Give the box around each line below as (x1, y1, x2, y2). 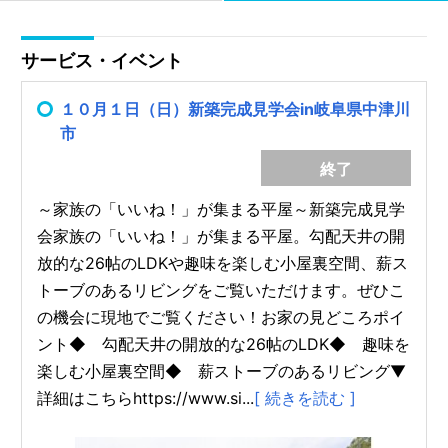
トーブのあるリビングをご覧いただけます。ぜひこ (37, 279, 406, 300)
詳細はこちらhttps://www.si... (37, 387, 255, 408)
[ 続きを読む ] (254, 387, 357, 408)
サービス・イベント (21, 49, 184, 71)
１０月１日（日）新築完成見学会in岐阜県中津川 (60, 98, 411, 119)
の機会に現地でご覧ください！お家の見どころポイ (37, 306, 406, 327)
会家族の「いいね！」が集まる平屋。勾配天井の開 (37, 225, 406, 246)
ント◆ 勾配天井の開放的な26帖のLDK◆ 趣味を (37, 333, 411, 354)
